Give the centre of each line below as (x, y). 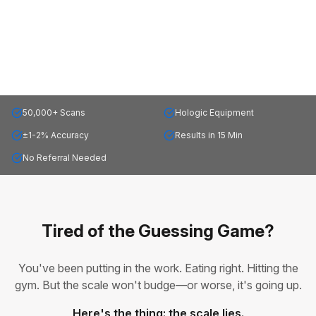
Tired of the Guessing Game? (158, 231)
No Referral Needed (65, 158)
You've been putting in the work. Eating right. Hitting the (158, 268)
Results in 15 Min (209, 135)
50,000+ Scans (54, 113)
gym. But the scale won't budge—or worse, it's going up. (158, 285)
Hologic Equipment (214, 113)
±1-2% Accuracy (56, 135)
